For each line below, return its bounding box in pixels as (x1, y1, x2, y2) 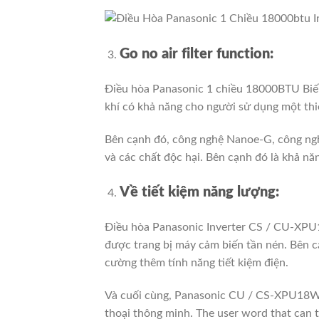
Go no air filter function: (119, 46, 273, 61)
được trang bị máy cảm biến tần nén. (105, 239, 290, 251)
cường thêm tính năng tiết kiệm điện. (105, 257, 288, 269)
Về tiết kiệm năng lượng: (119, 185, 279, 200)
